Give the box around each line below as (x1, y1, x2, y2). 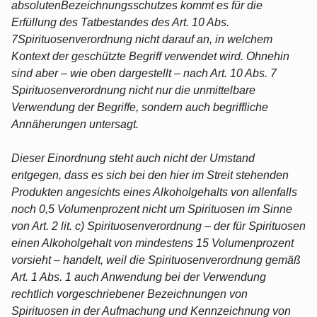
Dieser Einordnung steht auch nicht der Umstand (11, 151, 255, 164)
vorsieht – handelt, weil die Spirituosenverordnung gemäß (11, 253, 301, 266)
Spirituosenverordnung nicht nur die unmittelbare (11, 83, 255, 96)
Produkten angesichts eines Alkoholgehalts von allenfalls (11, 185, 297, 198)
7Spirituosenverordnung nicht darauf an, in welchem (11, 33, 272, 45)
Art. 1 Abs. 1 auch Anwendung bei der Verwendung (11, 270, 266, 283)
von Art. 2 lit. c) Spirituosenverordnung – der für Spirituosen (11, 219, 306, 232)
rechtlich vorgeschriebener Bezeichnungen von (11, 287, 248, 300)
